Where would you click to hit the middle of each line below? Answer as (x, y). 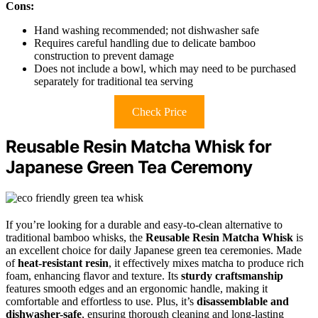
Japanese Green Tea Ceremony (129, 168)
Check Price (159, 112)
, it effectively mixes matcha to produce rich (206, 263)
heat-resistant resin (63, 263)
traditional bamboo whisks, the (76, 238)
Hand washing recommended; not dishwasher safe (147, 31)
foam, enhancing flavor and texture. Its (93, 276)
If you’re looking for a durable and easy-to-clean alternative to (144, 225)
